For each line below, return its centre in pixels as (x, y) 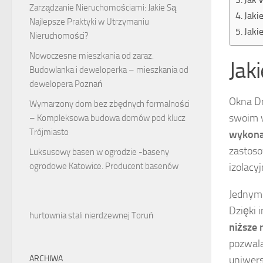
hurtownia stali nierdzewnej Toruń (91, 215)
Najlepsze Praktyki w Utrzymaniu (89, 21)
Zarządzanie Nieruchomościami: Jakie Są (103, 7)
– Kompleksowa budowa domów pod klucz (107, 118)
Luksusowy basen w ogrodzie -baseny (99, 152)
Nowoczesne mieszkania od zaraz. (92, 55)
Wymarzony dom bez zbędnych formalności (109, 104)
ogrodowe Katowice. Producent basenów (104, 166)
